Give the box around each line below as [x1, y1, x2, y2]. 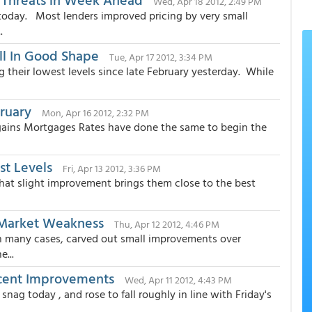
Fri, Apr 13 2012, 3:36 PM [63, 161, 161, 175]
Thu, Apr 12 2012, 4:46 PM [114, 217, 219, 231]
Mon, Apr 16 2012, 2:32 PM [42, 105, 149, 120]
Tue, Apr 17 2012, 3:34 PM [109, 49, 212, 64]
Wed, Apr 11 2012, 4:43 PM [125, 272, 232, 287]
